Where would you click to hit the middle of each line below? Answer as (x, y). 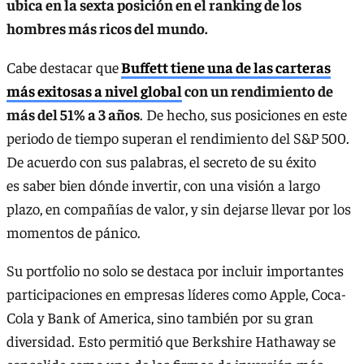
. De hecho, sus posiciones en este (243, 114)
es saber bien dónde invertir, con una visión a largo (163, 184)
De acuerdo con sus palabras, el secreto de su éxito (161, 161)
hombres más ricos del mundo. (108, 28)
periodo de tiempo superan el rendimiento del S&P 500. (178, 137)
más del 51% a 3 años (73, 114)
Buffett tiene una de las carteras (226, 67)
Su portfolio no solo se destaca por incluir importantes (175, 271)
